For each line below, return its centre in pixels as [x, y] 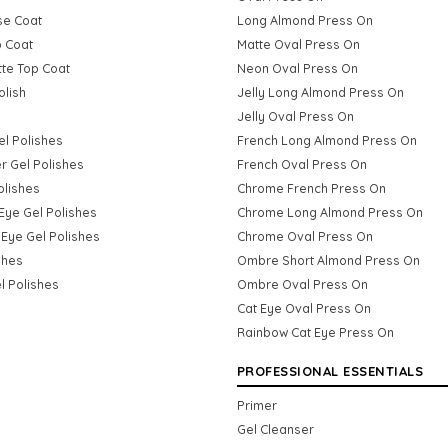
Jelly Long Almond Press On [320, 91]
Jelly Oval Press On [295, 115]
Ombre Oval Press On [302, 283]
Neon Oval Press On [297, 67]
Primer [256, 404]
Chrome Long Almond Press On [329, 211]
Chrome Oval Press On [304, 235]
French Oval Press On [301, 163]
